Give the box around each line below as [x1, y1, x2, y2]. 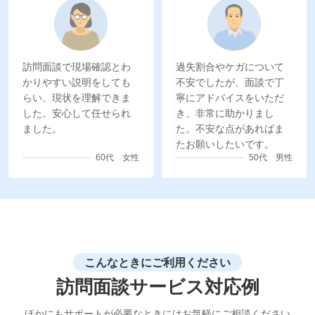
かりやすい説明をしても [22, 77, 131, 88]
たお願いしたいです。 [176, 139, 274, 150]
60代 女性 [96, 153, 139, 162]
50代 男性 [249, 153, 292, 162]
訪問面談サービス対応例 [56, 276, 259, 298]
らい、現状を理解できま [22, 92, 131, 103]
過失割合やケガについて [176, 61, 284, 72]
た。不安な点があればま [176, 123, 284, 134]
